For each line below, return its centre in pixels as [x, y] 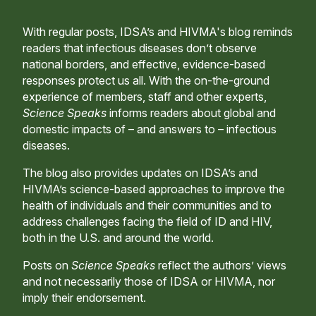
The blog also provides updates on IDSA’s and [140, 173]
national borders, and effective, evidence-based [144, 65]
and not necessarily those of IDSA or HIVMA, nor [149, 282]
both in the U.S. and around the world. [118, 238]
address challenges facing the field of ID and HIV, [147, 222]
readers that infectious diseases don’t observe [140, 48]
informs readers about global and [191, 113]
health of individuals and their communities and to [147, 206]
